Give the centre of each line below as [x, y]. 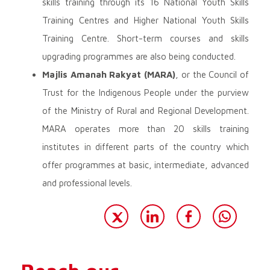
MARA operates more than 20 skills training [146, 128]
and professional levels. [87, 183]
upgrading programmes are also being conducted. [139, 56]
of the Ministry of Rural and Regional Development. [146, 110]
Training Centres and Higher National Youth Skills [146, 20]
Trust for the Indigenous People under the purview [146, 92]
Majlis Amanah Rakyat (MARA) [109, 74]
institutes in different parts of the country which [146, 146]
